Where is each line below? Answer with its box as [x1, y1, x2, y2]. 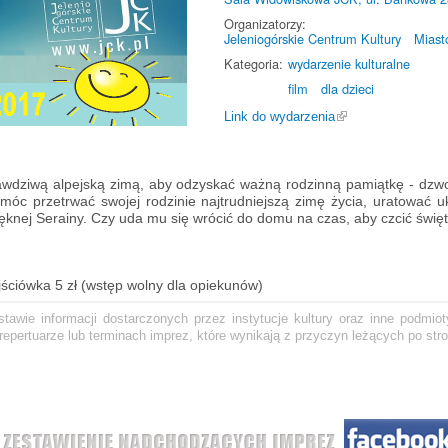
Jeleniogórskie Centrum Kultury [224, 29, 401, 48]
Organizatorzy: [224, 14, 306, 33]
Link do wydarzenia [224, 109, 335, 124]
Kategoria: [224, 54, 283, 73]
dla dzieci [320, 79, 374, 98]
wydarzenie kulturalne [288, 54, 410, 73]
